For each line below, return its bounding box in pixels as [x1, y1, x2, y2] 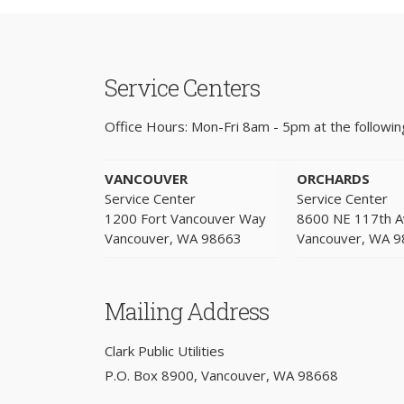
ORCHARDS [296, 170, 370, 188]
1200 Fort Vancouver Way [104, 209, 266, 228]
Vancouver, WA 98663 [104, 229, 242, 248]
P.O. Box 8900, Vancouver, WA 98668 [104, 365, 338, 384]
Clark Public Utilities [104, 341, 225, 360]
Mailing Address [104, 296, 270, 327]
